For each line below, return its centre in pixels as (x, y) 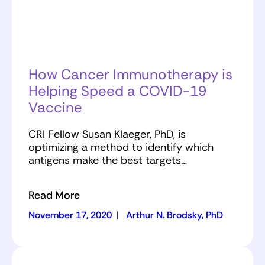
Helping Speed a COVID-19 (117, 91)
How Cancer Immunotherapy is (130, 74)
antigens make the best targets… (108, 160)
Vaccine (55, 107)
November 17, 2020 (70, 215)
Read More (54, 195)
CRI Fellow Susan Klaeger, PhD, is (107, 134)
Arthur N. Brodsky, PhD (174, 215)
